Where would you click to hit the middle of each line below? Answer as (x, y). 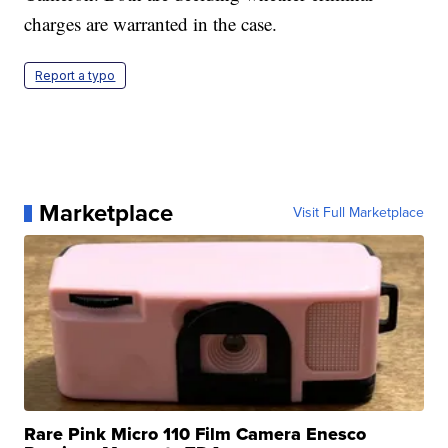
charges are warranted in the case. (151, 24)
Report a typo (75, 76)
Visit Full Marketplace (358, 213)
